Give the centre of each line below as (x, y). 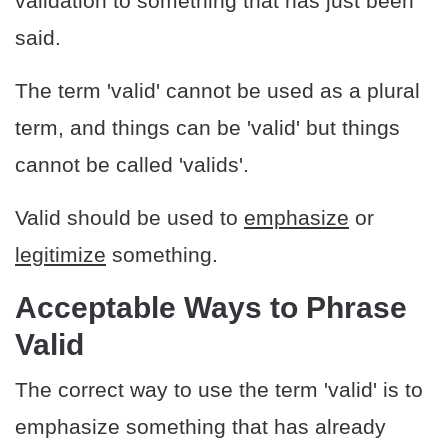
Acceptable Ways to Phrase (211, 308)
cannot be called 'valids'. (132, 165)
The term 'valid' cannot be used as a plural (217, 91)
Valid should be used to (129, 218)
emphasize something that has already (200, 427)
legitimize (60, 255)
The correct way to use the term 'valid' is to (219, 390)
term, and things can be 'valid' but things (207, 128)
